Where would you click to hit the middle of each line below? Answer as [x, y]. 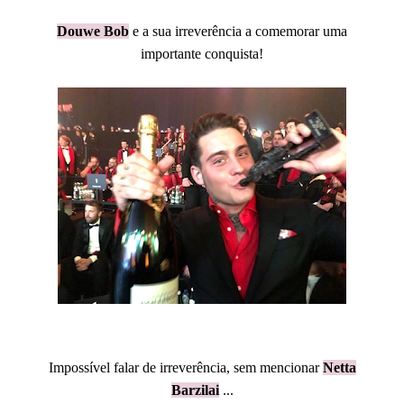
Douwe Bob [93, 31]
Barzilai [195, 390]
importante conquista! [202, 54]
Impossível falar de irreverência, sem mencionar [185, 367]
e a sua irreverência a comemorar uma [238, 31]
